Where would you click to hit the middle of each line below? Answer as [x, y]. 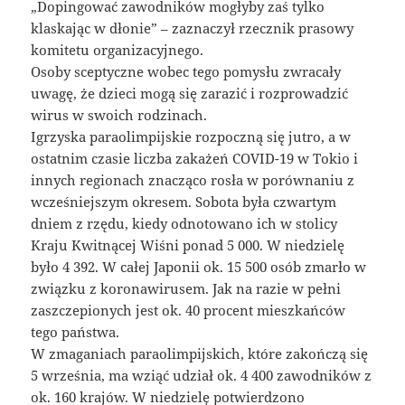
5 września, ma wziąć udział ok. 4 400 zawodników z [202, 376]
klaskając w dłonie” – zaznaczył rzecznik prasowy [193, 28]
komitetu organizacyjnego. [118, 50]
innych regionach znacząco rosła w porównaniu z [193, 180]
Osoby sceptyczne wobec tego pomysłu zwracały [186, 72]
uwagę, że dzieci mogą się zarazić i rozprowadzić [190, 94]
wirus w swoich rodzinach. [119, 115]
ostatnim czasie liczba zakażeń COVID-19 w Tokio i [195, 159]
